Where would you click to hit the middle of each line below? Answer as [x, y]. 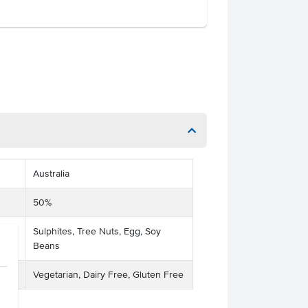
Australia [51, 174]
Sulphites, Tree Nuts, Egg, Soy [97, 231]
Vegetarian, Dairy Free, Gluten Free [108, 275]
